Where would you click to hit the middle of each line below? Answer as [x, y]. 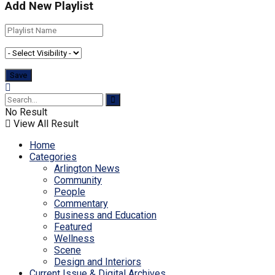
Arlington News [87, 169]
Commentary [81, 204]
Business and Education [105, 215]
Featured [73, 227]
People [70, 192]
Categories [53, 157]
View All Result [45, 124]
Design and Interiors [98, 262]
